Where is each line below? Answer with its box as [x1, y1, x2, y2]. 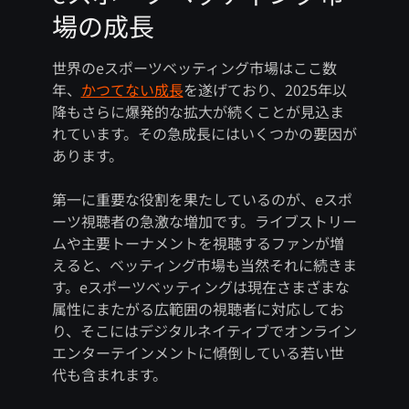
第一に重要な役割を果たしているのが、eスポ [51, 188, 352, 211]
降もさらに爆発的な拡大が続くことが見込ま [51, 100, 344, 123]
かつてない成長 [80, 79, 184, 101]
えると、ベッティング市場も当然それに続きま [51, 254, 357, 277]
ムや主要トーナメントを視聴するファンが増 [51, 232, 344, 255]
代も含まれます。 [51, 363, 167, 386]
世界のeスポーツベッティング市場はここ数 [51, 57, 337, 79]
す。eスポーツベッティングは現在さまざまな [51, 276, 350, 299]
